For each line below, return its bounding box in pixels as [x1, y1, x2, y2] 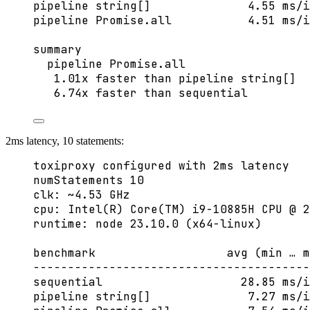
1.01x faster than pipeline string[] [54, 71, 296, 86]
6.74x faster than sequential [54, 86, 248, 101]
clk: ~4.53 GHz [33, 188, 130, 203]
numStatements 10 [33, 173, 144, 188]
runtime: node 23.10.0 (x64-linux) [33, 217, 262, 232]
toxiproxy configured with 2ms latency [33, 158, 289, 174]
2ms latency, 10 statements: [6, 135, 124, 147]
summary [33, 42, 82, 57]
